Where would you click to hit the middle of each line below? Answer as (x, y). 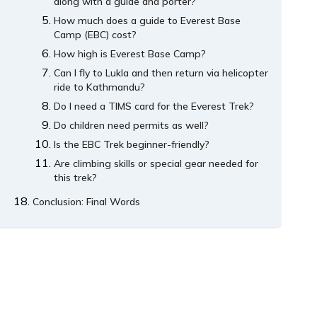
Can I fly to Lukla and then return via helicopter (161, 73)
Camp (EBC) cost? (96, 35)
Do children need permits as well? (132, 126)
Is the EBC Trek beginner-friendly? (132, 145)
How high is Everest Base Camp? (130, 54)
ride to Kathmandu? (100, 87)
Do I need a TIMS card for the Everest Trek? (154, 106)
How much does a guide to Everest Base (148, 21)
